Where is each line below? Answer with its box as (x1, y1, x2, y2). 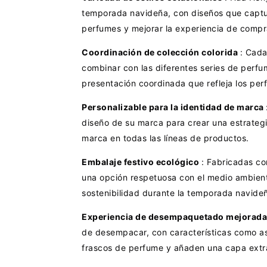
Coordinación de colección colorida (82, 47, 240, 58)
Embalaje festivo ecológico (82, 157, 201, 167)
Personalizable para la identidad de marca (82, 102, 266, 113)
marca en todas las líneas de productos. (82, 133, 249, 144)
